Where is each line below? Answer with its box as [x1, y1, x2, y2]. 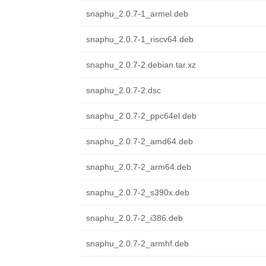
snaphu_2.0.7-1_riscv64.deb [85, 34, 194, 44]
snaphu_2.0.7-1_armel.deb [85, 9, 188, 18]
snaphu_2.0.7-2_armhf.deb [85, 239, 189, 248]
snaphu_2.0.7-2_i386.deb [85, 213, 183, 223]
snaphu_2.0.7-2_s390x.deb [85, 188, 189, 197]
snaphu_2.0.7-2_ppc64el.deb [85, 111, 197, 121]
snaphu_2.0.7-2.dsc [85, 85, 161, 95]
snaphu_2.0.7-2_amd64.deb [85, 137, 193, 146]
